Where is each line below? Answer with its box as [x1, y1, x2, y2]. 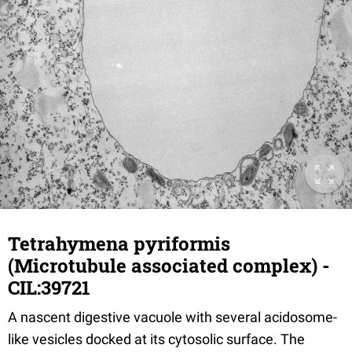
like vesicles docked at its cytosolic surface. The [8, 331, 305, 348]
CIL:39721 [8, 275, 90, 301]
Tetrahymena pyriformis [8, 231, 230, 257]
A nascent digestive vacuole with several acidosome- [8, 309, 337, 326]
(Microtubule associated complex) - [8, 253, 330, 279]
